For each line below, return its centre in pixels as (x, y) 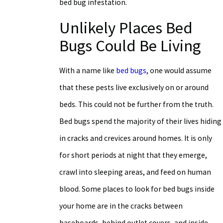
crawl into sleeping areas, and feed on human (135, 172)
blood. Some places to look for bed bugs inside (137, 189)
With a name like (87, 71)
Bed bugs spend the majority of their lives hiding (140, 121)
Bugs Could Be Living (130, 45)
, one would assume (179, 71)
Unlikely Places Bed (126, 27)
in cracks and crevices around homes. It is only (135, 138)
